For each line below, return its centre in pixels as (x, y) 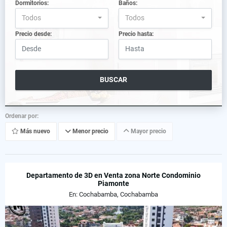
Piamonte (113, 183)
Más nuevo (34, 131)
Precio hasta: (136, 34)
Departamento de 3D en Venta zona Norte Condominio (113, 175)
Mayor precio (148, 131)
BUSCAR (113, 80)
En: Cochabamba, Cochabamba (113, 194)
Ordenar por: (22, 116)
